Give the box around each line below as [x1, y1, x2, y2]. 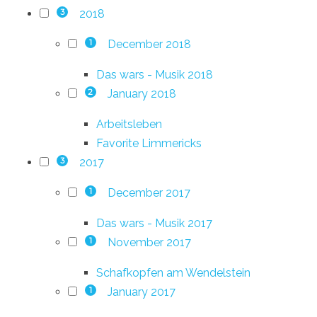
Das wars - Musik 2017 [96, 216, 212, 230]
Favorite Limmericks [96, 136, 202, 150]
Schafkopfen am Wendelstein [96, 265, 250, 279]
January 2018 [107, 86, 176, 100]
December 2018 [107, 37, 191, 51]
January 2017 [107, 284, 175, 299]
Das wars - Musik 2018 [96, 67, 213, 81]
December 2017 [107, 185, 190, 200]
